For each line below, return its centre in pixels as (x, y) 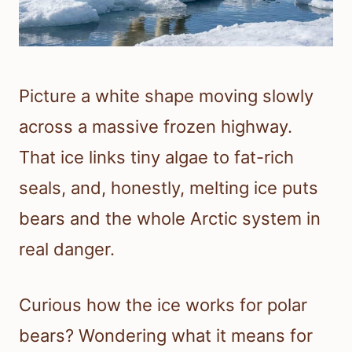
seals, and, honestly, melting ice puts (169, 188)
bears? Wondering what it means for (166, 336)
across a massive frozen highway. (156, 127)
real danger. (67, 249)
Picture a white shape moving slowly (166, 96)
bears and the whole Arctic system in (170, 219)
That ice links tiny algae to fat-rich (156, 158)
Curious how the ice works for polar (163, 305)
